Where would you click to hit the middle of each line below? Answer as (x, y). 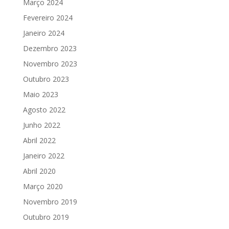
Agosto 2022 (44, 110)
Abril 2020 (39, 171)
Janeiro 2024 (43, 33)
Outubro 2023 (46, 79)
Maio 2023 (40, 94)
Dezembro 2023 (50, 48)
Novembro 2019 (50, 202)
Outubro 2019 (46, 217)
